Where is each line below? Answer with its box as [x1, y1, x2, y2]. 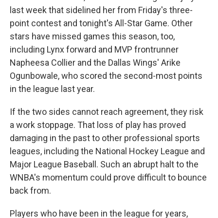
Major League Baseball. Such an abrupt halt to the [10, 159, 199, 169]
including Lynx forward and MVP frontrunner [10, 44, 179, 54]
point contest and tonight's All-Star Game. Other [10, 18, 193, 28]
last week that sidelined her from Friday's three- [10, 5, 193, 15]
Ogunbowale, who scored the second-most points [10, 71, 202, 81]
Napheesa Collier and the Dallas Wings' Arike [10, 57, 181, 68]
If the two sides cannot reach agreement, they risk [10, 107, 203, 117]
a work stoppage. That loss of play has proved [10, 120, 186, 130]
